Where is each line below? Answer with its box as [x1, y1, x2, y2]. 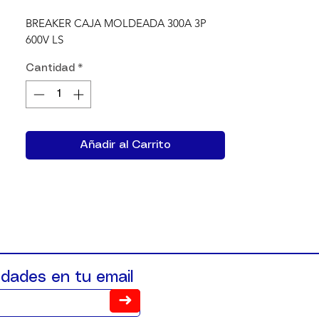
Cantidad [26, 63, 75, 73]
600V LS [26, 33, 63, 46]
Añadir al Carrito [80, 139, 171, 150]
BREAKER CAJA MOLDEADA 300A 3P [26, 16, 206, 30]
